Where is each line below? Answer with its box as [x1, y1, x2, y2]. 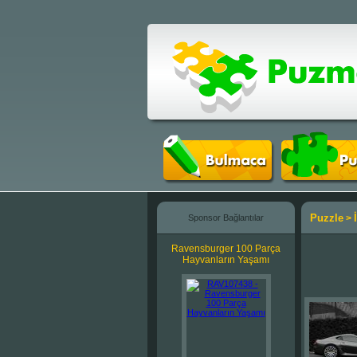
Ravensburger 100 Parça [171, 243, 280, 254]
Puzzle [310, 212, 343, 224]
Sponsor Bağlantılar [188, 213, 264, 222]
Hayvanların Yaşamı [182, 254, 269, 265]
